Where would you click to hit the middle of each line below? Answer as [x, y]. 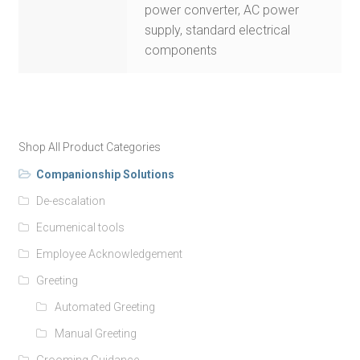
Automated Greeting [104, 307]
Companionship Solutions [106, 174]
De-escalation [71, 200]
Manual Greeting [95, 333]
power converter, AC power [222, 10]
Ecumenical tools [81, 227]
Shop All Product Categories [89, 147]
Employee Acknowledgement [110, 254]
